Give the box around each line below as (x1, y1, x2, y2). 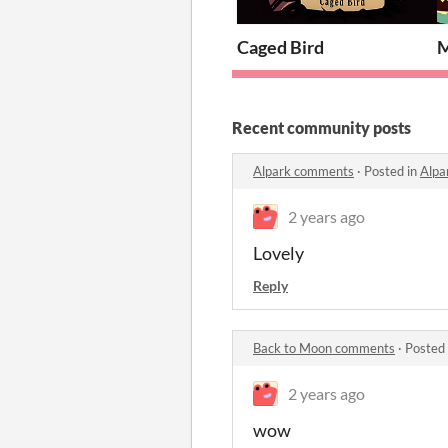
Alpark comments (253, 162, 354, 179)
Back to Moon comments (253, 339, 395, 356)
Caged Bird (237, 35, 324, 58)
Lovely (253, 241, 304, 264)
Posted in (364, 162, 420, 179)
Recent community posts (232, 117, 411, 137)
